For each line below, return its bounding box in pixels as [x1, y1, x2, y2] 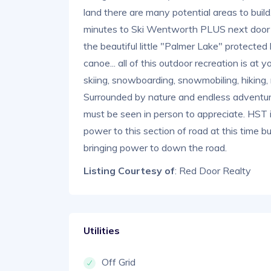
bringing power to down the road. [83, 141, 227, 154]
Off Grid [102, 255, 135, 268]
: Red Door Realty [175, 164, 251, 177]
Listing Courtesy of [83, 164, 175, 177]
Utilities [83, 224, 120, 237]
